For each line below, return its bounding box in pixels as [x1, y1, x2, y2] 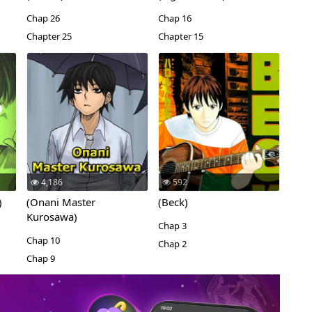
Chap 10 [26, 234, 60, 247]
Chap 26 [26, 12, 60, 24]
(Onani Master [26, 195, 95, 209]
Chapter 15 [157, 30, 203, 42]
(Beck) [157, 195, 188, 209]
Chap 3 [157, 219, 187, 232]
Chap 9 [26, 252, 55, 265]
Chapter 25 [26, 30, 72, 42]
